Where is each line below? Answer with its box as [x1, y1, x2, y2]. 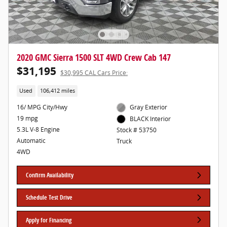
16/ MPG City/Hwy [17, 103, 67, 112]
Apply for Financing [26, 215, 72, 224]
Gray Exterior [130, 103, 168, 112]
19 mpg [17, 114, 38, 123]
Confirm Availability [26, 171, 74, 180]
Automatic [17, 136, 46, 145]
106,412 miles [40, 87, 75, 95]
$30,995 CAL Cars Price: [60, 68, 128, 77]
